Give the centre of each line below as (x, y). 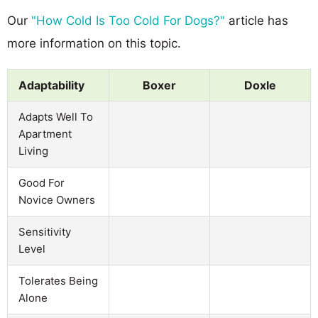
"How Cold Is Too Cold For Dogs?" (128, 20)
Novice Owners (57, 199)
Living (33, 150)
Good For (42, 182)
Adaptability (51, 85)
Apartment (45, 133)
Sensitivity (45, 231)
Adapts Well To (56, 116)
